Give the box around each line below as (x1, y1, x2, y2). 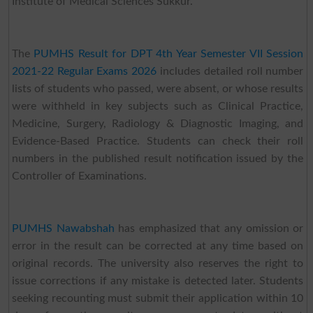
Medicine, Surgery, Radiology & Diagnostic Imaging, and (11, 117, 304, 129)
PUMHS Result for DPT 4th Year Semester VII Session (34, 48, 304, 59)
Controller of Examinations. (11, 170, 147, 182)
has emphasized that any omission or (114, 222, 304, 234)
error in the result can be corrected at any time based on (11, 240, 304, 252)
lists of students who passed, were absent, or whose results (11, 82, 304, 94)
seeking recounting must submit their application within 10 (11, 292, 304, 304)
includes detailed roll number (156, 65, 304, 77)
